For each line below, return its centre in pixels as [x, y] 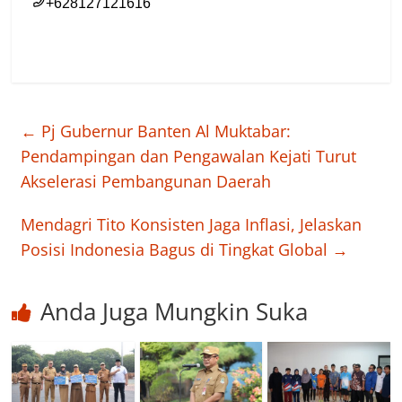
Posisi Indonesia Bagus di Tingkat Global [177, 249]
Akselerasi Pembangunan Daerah [146, 181]
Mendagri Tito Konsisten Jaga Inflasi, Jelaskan [192, 224]
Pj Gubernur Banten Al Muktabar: [164, 131]
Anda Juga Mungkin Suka [175, 311]
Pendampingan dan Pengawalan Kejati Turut [189, 156]
